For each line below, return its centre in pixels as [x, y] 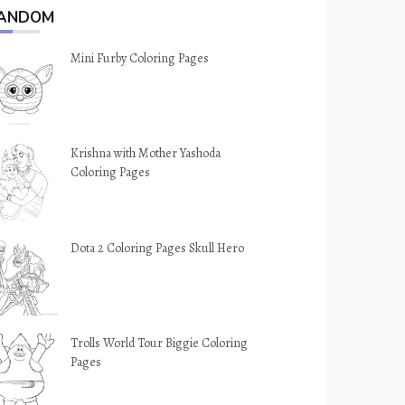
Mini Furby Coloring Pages [140, 58]
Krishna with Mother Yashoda [146, 153]
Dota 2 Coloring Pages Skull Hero [158, 248]
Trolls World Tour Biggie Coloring [160, 343]
